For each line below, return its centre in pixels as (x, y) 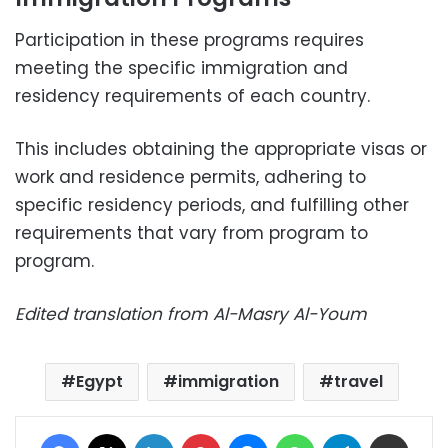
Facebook (111, 432)
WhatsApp (347, 432)
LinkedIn (198, 432)
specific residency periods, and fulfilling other (212, 204)
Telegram (392, 432)
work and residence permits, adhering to (190, 176)
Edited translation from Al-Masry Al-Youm (191, 313)
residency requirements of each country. (192, 95)
